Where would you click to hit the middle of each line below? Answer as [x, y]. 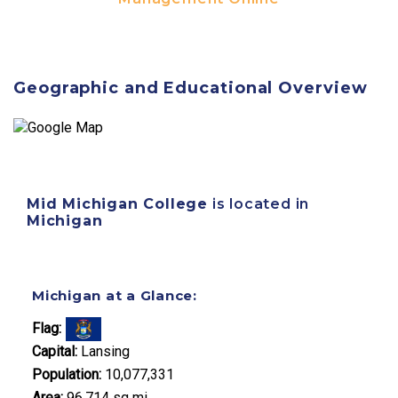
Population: [67, 374]
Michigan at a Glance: [115, 296]
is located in [259, 204]
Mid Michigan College [117, 204]
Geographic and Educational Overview [191, 88]
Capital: [55, 351]
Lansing [103, 351]
